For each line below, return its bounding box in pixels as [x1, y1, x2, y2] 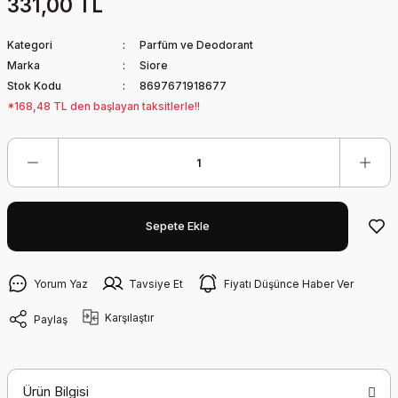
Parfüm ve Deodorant [139, 38, 253, 52]
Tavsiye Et [129, 276, 183, 291]
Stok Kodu [7, 79, 61, 92]
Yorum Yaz [34, 276, 88, 291]
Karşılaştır [105, 310, 154, 324]
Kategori [7, 38, 52, 52]
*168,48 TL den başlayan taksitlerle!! [7, 99, 200, 113]
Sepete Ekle [146, 219, 210, 233]
